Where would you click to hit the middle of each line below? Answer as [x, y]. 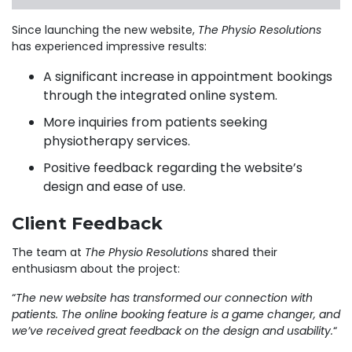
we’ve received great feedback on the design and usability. [172, 331]
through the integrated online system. [160, 95]
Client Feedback [87, 224]
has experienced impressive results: [109, 46]
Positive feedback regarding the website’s [173, 168]
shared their [243, 253]
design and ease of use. [114, 187]
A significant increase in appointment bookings [188, 77]
